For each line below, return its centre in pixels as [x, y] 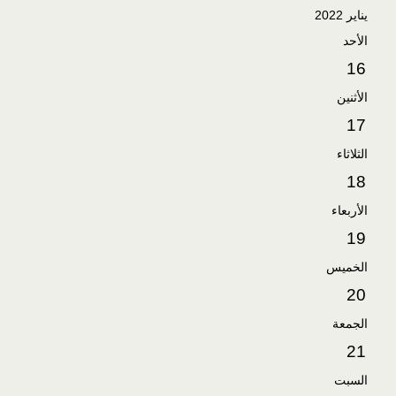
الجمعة [350, 324]
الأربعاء [350, 210]
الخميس [347, 267]
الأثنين [352, 97]
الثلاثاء [352, 154]
